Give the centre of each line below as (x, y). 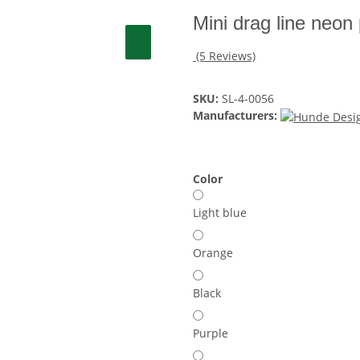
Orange (213, 252)
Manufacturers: (235, 115)
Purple (211, 333)
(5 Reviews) (226, 55)
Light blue (220, 212)
